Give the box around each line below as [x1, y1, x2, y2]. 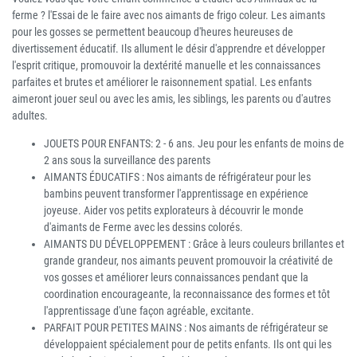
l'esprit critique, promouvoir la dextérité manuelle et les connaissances [12, 59, 320, 73]
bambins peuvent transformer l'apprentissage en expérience [44, 187, 308, 201]
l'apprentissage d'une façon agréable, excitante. [44, 304, 254, 318]
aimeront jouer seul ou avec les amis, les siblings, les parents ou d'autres [12, 92, 331, 106]
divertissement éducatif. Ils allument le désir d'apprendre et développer [12, 42, 325, 56]
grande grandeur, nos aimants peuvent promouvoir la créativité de [44, 254, 333, 268]
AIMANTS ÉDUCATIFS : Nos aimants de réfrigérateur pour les [44, 171, 311, 184]
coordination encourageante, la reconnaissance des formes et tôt [44, 288, 330, 301]
